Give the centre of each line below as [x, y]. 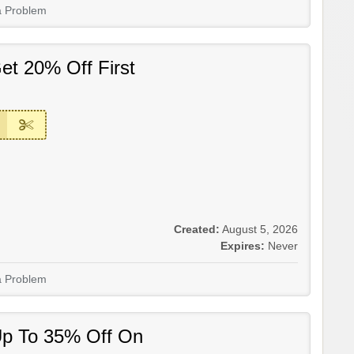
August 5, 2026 [260, 229]
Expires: [243, 246]
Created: [197, 229]
